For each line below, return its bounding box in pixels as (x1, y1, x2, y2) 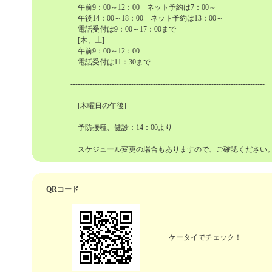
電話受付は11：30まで (70, 58, 151, 66)
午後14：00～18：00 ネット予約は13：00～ (70, 14, 231, 22)
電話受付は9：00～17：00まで (70, 25, 176, 33)
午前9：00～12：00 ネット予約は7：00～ (70, 3, 216, 12)
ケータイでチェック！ (168, 233, 242, 242)
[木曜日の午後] (70, 101, 126, 110)
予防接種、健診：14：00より (70, 123, 172, 132)
